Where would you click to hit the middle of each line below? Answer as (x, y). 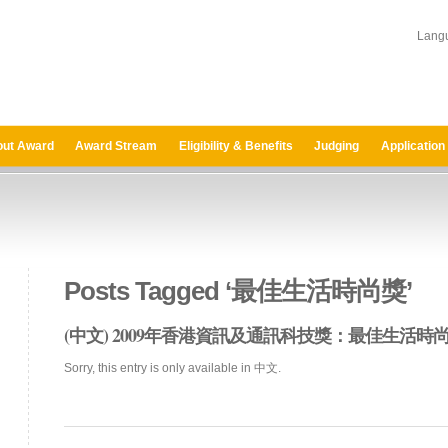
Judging (337, 146)
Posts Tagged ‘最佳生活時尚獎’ (238, 291)
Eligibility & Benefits (235, 146)
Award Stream (116, 146)
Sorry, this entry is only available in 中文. (172, 368)
